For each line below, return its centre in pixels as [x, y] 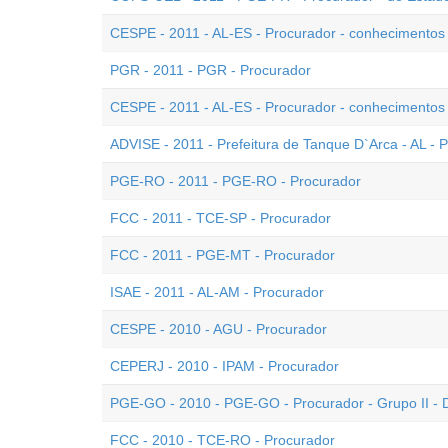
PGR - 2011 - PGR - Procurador [210, 70]
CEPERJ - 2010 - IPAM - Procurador [224, 366]
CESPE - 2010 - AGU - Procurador [218, 329]
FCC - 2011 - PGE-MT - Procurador [222, 255]
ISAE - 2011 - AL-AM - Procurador [217, 292]
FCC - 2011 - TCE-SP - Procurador [220, 218]
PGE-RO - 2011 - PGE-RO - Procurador [235, 181]
